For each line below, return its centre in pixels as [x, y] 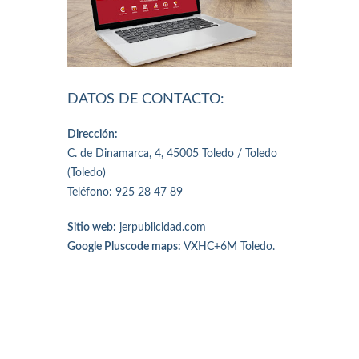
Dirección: [93, 134]
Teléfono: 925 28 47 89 [125, 192]
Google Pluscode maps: [124, 246]
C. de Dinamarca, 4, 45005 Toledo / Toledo [172, 153]
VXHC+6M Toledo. [228, 246]
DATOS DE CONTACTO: [146, 99]
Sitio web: [92, 227]
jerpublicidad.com [161, 227]
